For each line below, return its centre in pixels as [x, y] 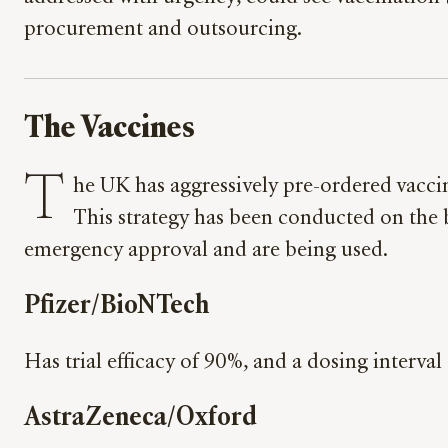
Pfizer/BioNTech [116, 306]
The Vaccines [109, 129]
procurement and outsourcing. [163, 30]
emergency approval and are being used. [206, 250]
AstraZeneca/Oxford [140, 418]
